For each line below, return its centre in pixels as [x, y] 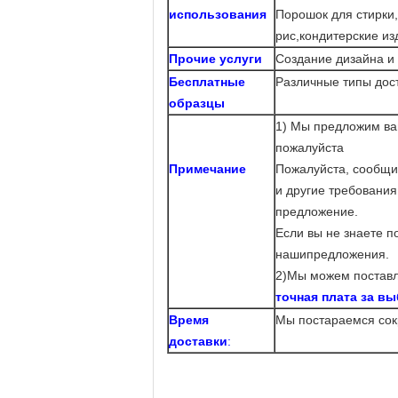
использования [218, 14]
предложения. [348, 254]
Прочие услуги [215, 59]
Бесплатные [207, 82]
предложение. [317, 211]
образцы [197, 103]
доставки [198, 341]
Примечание [207, 169]
